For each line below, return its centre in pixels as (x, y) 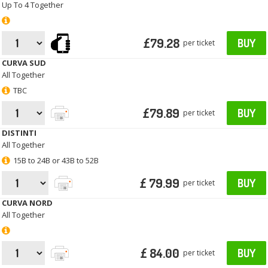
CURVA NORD (28, 203)
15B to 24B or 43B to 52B (56, 161)
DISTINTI (19, 133)
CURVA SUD (24, 63)
